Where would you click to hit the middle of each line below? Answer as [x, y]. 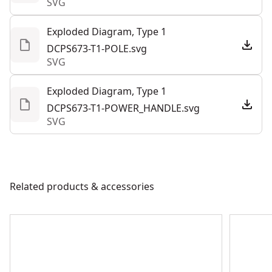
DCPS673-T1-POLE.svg [97, 49]
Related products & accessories [82, 186]
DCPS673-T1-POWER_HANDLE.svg [123, 108]
